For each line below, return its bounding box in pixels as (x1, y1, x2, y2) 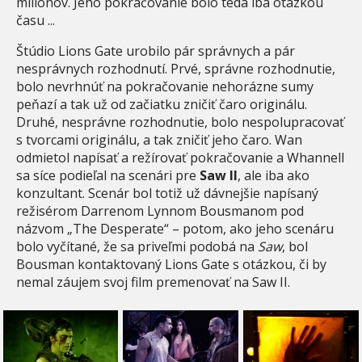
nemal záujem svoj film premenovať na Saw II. (16, 272, 290, 291)
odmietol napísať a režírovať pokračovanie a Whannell (16, 148, 344, 166)
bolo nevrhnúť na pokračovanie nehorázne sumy (16, 77, 314, 95)
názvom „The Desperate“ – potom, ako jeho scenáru (16, 219, 334, 238)
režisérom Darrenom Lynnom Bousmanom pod (16, 201, 304, 220)
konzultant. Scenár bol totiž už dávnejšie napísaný (16, 183, 318, 202)
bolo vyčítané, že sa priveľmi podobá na (16, 237, 255, 255)
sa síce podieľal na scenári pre (16, 166, 200, 184)
